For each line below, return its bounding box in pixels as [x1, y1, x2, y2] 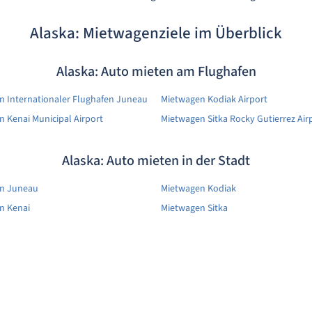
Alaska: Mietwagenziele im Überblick [30, 21, 282, 45]
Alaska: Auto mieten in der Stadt [62, 150, 250, 171]
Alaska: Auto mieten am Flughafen [56, 61, 256, 81]
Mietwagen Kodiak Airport [161, 92, 267, 107]
